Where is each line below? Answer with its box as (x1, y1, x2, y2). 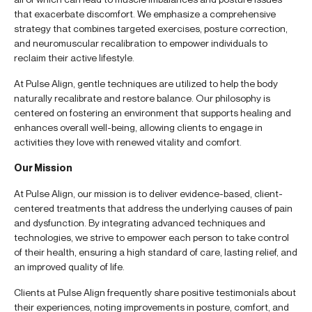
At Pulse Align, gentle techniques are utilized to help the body (14, 77, 278, 89)
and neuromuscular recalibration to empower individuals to (14, 36, 267, 49)
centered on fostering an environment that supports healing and (14, 106, 291, 118)
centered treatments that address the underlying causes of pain (14, 201, 292, 214)
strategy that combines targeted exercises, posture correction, (14, 22, 288, 34)
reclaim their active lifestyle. (14, 51, 134, 63)
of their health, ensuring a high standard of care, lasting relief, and (14, 245, 297, 258)
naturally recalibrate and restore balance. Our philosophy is (14, 91, 270, 104)
